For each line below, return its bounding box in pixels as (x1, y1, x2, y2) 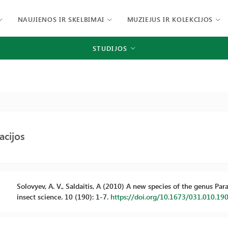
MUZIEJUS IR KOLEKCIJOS (127, 15, 213, 23)
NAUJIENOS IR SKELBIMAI (17, 15, 104, 23)
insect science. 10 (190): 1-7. (16, 192, 110, 202)
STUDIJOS (93, 43, 128, 52)
